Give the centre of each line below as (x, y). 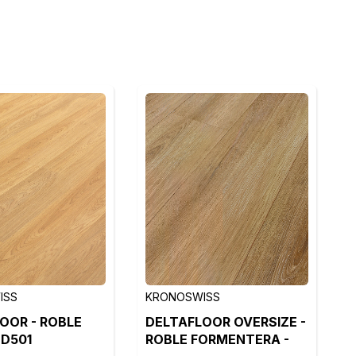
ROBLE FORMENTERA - (218, 339)
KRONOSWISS (183, 297)
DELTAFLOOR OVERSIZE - (226, 322)
